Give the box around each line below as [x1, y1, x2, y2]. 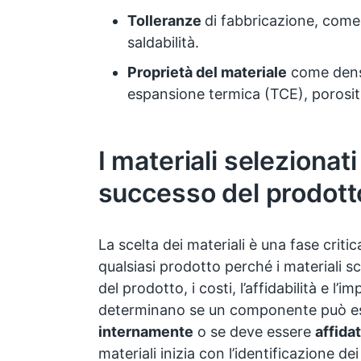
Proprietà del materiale [127, 64, 287, 81]
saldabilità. [127, 34, 199, 52]
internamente [98, 323, 193, 341]
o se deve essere [193, 323, 315, 341]
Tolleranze [127, 12, 205, 30]
